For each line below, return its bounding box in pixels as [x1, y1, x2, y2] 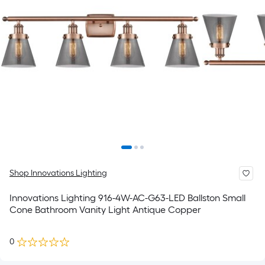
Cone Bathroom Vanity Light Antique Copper [9, 204, 201, 215]
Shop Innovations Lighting [9, 168, 107, 178]
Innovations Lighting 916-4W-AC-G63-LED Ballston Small [9, 192, 98, 203]
